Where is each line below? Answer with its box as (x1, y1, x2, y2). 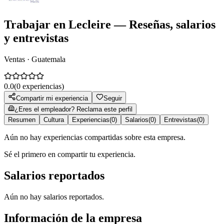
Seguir (103, 94, 122, 102)
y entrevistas (4, 31, 68, 44)
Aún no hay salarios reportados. (4, 192, 104, 201)
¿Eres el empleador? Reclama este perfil (14, 105, 132, 113)
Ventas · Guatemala (4, 54, 65, 63)
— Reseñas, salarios (111, 17, 215, 31)
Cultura (43, 115, 64, 123)
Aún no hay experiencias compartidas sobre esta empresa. (4, 132, 185, 141)
